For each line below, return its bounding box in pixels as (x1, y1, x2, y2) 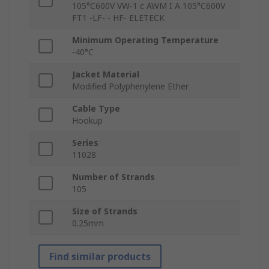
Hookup (72, 115, 103, 127)
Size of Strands (72, 205, 138, 217)
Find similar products (49, 250, 151, 264)
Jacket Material (72, 68, 139, 80)
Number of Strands (72, 171, 155, 183)
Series (72, 137, 98, 149)
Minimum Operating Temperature (72, 34, 219, 46)
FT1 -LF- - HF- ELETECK (72, 12, 165, 24)
